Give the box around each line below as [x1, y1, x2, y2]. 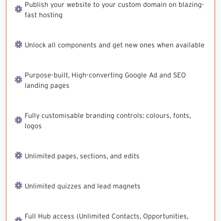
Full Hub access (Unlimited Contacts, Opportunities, [25, 212, 188, 220]
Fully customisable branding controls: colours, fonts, [25, 111, 191, 119]
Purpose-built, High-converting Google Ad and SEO [25, 71, 186, 79]
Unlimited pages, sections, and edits [25, 151, 140, 160]
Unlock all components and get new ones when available [25, 40, 205, 49]
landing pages [25, 81, 70, 89]
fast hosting [25, 10, 63, 19]
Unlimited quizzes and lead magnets [25, 182, 141, 190]
